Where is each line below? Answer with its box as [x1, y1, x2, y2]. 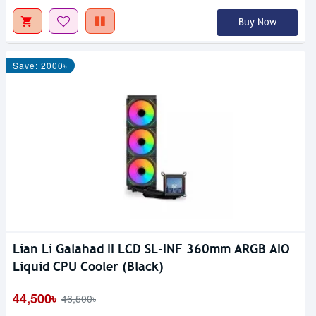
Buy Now [238, 16, 276, 28]
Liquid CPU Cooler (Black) [13, 257, 164, 274]
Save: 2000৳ [13, 59, 68, 71]
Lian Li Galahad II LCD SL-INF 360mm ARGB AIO [13, 240, 290, 257]
